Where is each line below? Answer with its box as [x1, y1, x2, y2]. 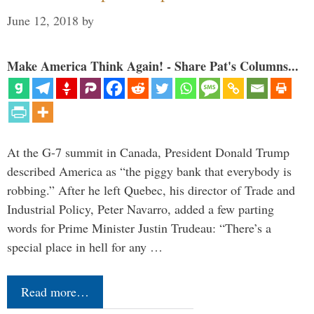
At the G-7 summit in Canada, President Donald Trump [7, 143, 289, 161]
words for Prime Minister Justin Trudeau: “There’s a [7, 219, 271, 236]
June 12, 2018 [7, 11, 78, 29]
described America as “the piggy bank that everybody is [7, 162, 292, 179]
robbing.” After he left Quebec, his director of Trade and [7, 181, 295, 198]
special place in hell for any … [7, 238, 163, 255]
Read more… [21, 282, 89, 300]
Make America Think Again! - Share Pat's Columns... [7, 56, 299, 75]
